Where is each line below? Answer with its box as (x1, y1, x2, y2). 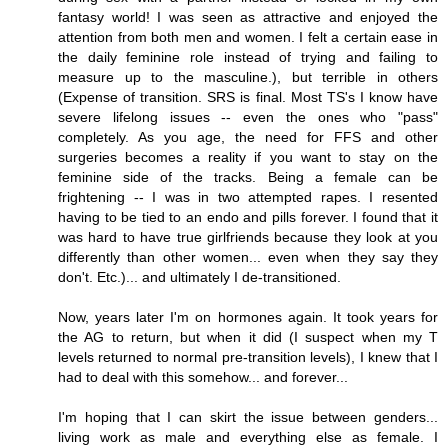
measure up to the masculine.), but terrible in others (58, 68, 438, 85)
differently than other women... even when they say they (58, 248, 438, 265)
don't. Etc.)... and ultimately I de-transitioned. (58, 268, 341, 285)
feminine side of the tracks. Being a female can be (58, 168, 438, 185)
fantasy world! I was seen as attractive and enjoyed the (58, 8, 438, 25)
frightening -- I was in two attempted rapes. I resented (58, 188, 438, 205)
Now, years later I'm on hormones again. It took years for (58, 308, 438, 325)
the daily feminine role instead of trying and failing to (58, 48, 438, 65)
